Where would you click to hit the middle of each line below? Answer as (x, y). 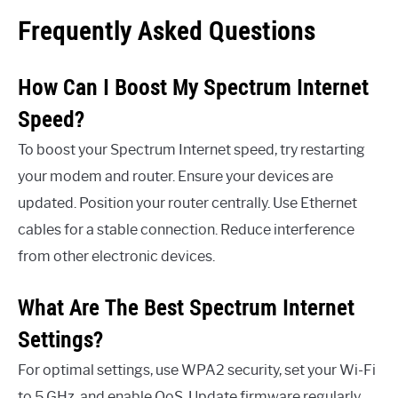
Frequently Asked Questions (167, 31)
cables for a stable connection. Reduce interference (186, 230)
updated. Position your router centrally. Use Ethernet (187, 203)
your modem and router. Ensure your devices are (175, 177)
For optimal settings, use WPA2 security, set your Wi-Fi (197, 370)
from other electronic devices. (116, 257)
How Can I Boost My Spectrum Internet (193, 88)
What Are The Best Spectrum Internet (186, 308)
